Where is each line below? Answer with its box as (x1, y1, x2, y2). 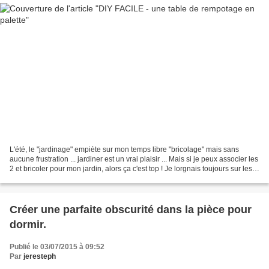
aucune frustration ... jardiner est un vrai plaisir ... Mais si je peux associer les (10, 154, 258, 163)
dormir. (10, 218, 46, 231)
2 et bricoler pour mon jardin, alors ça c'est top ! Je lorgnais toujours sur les (10, 164, 252, 173)
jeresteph (23, 252, 56, 261)
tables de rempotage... (10, 174, 82, 183)
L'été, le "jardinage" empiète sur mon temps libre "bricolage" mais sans (10, 145, 239, 154)
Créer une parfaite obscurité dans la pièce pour (10, 203, 252, 216)
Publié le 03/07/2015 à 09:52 (10, 242, 104, 251)
